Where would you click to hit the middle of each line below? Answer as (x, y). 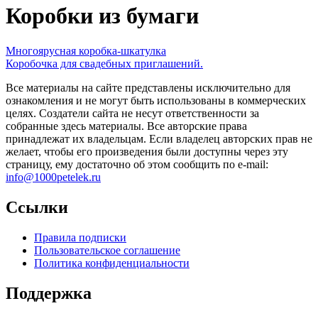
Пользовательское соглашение (107, 250)
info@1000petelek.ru (53, 177)
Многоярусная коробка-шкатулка (86, 50)
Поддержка (49, 293)
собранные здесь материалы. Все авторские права (126, 126)
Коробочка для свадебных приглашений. (104, 63)
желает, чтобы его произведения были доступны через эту (147, 151)
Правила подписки (80, 237)
